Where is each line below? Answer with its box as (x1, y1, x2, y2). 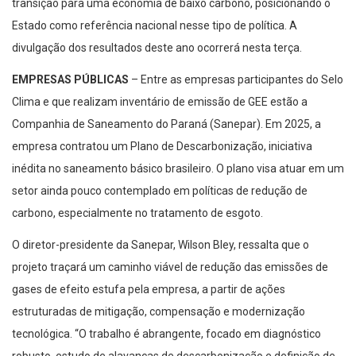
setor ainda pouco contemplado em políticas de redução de (12, 184, 308, 198)
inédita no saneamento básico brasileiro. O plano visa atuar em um (12, 162, 344, 176)
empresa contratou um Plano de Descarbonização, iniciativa (12, 140, 312, 153)
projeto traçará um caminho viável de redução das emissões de (12, 261, 328, 274)
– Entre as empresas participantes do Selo (129, 73, 343, 87)
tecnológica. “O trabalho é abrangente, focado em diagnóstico (12, 327, 321, 341)
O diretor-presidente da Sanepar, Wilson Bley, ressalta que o (12, 238, 309, 252)
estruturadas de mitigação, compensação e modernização (12, 305, 305, 319)
